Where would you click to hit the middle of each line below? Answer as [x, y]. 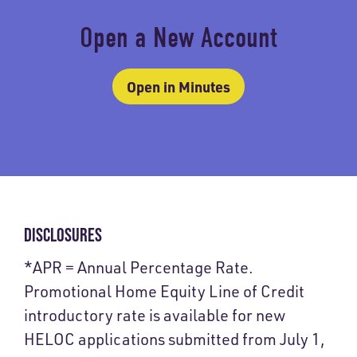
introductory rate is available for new [155, 316]
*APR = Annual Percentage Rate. [139, 268]
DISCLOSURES [63, 235]
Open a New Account [178, 38]
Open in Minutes [178, 87]
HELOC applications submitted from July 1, [175, 339]
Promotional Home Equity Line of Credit [164, 292]
